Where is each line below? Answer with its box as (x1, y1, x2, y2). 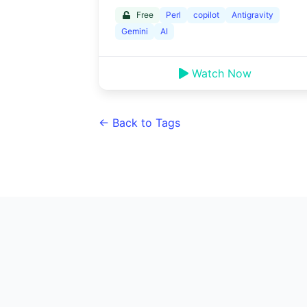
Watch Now (192, 66, 252, 81)
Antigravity (231, 10, 273, 21)
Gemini (121, 26, 148, 37)
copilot (193, 10, 219, 21)
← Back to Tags (99, 116, 180, 130)
